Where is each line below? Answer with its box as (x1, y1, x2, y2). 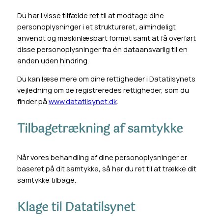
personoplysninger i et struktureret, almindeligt (17, 22, 176, 31)
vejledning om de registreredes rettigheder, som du (17, 85, 189, 95)
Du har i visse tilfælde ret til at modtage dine (17, 10, 164, 20)
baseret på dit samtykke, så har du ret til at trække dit (17, 164, 196, 174)
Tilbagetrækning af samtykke (17, 119, 183, 139)
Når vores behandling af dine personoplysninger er (17, 153, 187, 163)
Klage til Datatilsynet (17, 198, 135, 218)
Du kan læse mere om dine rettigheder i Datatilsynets (17, 74, 195, 84)
